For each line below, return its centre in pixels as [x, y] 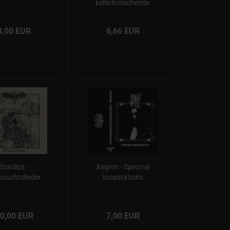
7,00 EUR [123, 216]
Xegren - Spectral [123, 167]
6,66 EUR [123, 31]
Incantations [123, 177]
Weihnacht [123, 13]
